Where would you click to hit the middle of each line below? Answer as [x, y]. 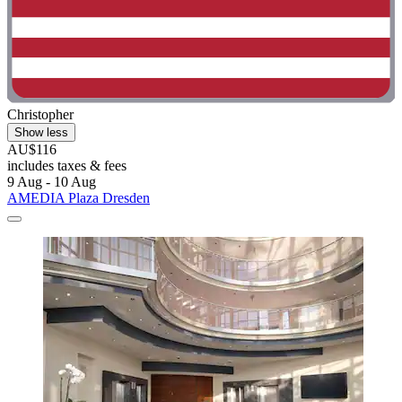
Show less [41, 132]
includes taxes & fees [67, 165]
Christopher [40, 114]
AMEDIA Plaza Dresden [79, 197]
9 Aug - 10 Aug [52, 181]
